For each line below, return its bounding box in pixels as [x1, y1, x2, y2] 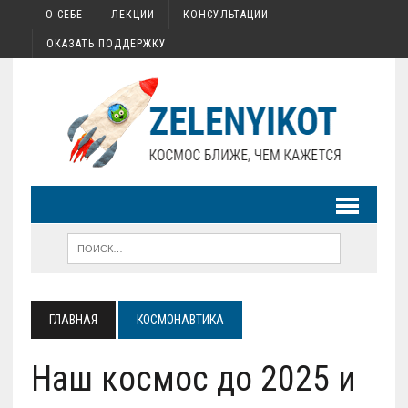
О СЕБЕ [45, 8, 83, 21]
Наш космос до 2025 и [30, 359, 356, 399]
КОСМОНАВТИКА [136, 312, 224, 327]
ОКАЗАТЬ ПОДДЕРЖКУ [46, 37, 167, 50]
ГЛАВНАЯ [48, 312, 97, 327]
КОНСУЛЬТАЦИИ [182, 8, 269, 21]
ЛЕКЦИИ [110, 8, 155, 21]
